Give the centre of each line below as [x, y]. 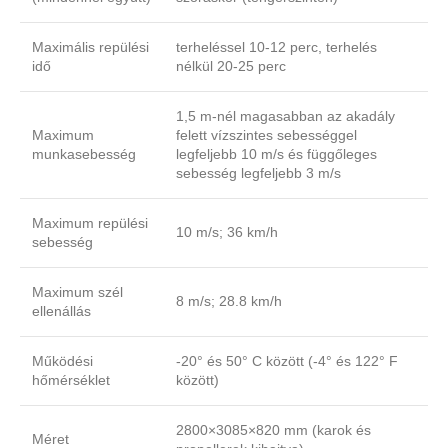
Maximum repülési [90, 223]
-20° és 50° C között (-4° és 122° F [287, 361]
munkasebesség [84, 154]
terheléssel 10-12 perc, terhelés [276, 47]
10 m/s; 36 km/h [227, 232]
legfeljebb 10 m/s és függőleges [276, 154]
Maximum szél [77, 292]
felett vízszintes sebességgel [266, 135]
